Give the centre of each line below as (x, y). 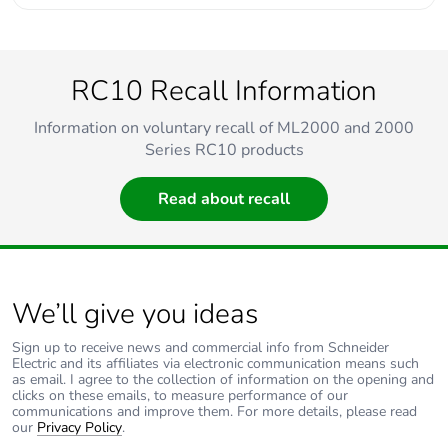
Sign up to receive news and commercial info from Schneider (200, 347)
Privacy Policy (79, 427)
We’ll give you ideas (135, 314)
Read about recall (224, 199)
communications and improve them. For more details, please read (214, 411)
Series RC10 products (224, 150)
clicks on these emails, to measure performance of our (180, 395)
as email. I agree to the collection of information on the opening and (223, 379)
